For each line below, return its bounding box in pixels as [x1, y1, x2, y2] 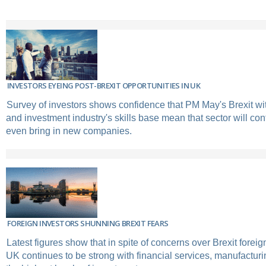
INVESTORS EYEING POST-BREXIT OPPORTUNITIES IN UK [7, 80, 201, 91]
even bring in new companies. [6, 125, 132, 136]
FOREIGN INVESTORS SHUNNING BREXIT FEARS [7, 217, 169, 229]
